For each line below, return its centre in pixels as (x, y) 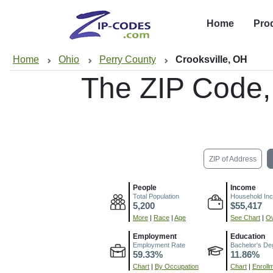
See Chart (245, 217)
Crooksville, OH (212, 60)
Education (248, 236)
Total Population (156, 196)
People (145, 187)
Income (243, 187)
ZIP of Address (232, 159)
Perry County (127, 60)
